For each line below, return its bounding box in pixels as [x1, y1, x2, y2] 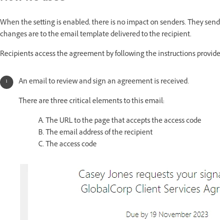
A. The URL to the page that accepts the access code [38, 116, 201, 128]
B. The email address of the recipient [38, 128, 153, 139]
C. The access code [38, 139, 97, 151]
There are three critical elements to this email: [19, 96, 165, 108]
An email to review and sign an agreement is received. [19, 77, 189, 88]
